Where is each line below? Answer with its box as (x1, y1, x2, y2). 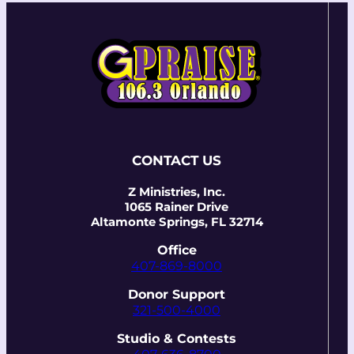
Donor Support (128, 287, 225, 303)
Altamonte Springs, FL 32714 (90, 215, 263, 230)
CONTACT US (132, 153, 221, 169)
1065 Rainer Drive (125, 200, 228, 215)
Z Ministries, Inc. (128, 185, 225, 200)
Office (156, 243, 197, 258)
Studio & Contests (117, 331, 236, 347)
